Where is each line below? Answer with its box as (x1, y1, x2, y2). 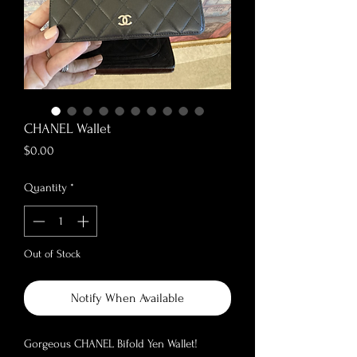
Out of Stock (24, 247, 80, 260)
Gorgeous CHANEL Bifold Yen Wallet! (24, 336, 198, 351)
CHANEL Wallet (24, 121, 111, 137)
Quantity (24, 181, 67, 195)
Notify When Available (71, 290, 184, 305)
